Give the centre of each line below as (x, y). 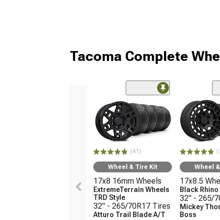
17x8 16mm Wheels (127, 181)
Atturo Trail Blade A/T (129, 215)
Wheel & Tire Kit (133, 167)
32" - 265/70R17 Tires (132, 206)
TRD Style (109, 198)
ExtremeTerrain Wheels (131, 190)
